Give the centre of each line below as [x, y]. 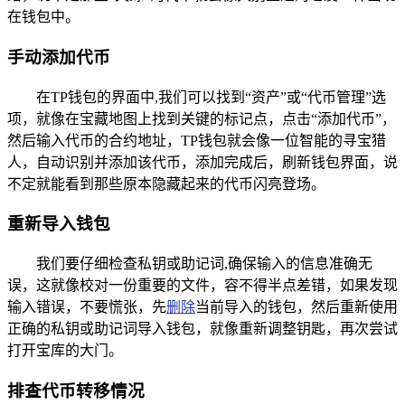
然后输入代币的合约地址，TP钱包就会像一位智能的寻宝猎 [197, 140]
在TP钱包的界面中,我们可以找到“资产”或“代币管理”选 [211, 97]
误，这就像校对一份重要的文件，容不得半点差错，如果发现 [202, 285]
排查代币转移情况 [76, 391]
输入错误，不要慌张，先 [87, 306]
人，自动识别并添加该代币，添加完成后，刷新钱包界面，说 [202, 162]
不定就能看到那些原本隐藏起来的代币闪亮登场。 [166, 184]
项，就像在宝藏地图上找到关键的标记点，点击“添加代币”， [202, 118]
